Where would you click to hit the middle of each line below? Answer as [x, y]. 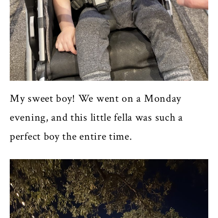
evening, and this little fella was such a [96, 117]
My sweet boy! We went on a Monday [96, 98]
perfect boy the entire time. [73, 136]
